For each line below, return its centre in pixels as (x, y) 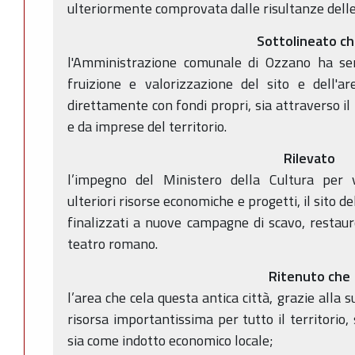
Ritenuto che (309, 276)
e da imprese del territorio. (147, 126)
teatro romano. (113, 244)
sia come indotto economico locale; (170, 340)
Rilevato (309, 158)
